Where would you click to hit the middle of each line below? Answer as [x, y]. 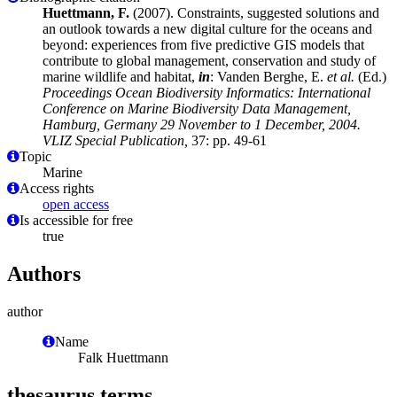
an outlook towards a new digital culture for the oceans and [207, 28]
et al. [341, 76]
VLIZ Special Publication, [115, 140]
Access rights [57, 188]
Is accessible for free [76, 220]
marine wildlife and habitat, [121, 76]
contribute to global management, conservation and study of [209, 60]
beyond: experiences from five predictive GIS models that [203, 44]
